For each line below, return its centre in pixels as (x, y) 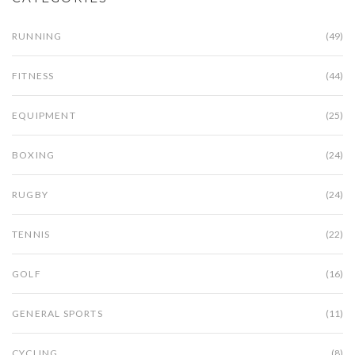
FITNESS (33, 76)
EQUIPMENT (44, 116)
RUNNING (37, 36)
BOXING (34, 155)
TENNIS (31, 235)
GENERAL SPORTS (57, 314)
